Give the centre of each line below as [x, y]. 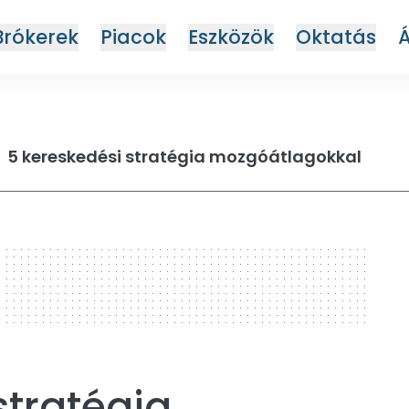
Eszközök [231, 37]
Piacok [133, 37]
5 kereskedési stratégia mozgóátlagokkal [184, 157]
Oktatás [336, 37]
